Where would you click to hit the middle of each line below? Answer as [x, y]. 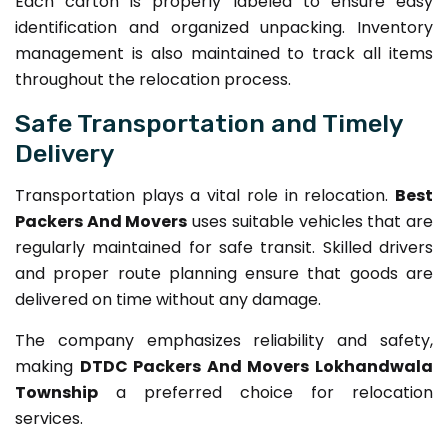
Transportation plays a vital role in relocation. [205, 195]
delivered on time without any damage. [168, 299]
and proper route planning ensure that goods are [224, 273]
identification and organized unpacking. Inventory [224, 27]
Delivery [64, 152]
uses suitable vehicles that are [310, 221]
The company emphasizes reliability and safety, [224, 340]
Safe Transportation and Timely [208, 122]
